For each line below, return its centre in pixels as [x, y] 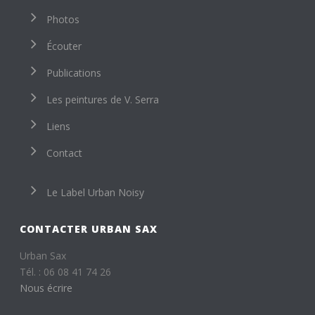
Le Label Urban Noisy [96, 192]
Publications [74, 73]
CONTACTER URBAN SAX [89, 229]
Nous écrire [46, 288]
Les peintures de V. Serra [103, 99]
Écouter [64, 46]
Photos [63, 19]
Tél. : [32, 272]
